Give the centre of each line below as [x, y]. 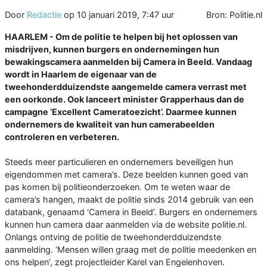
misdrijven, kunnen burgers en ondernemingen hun [112, 49]
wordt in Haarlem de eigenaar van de [81, 74]
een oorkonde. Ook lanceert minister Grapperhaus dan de [125, 99]
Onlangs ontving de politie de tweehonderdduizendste [113, 237]
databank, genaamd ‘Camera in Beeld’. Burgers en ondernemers [131, 212]
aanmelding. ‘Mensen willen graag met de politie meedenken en [131, 249]
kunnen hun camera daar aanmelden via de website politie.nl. [126, 224]
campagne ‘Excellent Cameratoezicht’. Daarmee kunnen [121, 111]
